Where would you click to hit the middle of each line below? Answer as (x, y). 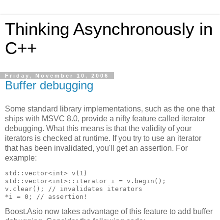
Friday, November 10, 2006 (57, 76)
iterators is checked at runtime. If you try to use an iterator (103, 138)
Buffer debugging (49, 85)
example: (21, 158)
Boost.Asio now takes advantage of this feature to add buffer (109, 212)
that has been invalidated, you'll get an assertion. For (96, 148)
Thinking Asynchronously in (109, 29)
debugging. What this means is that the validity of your (98, 128)
